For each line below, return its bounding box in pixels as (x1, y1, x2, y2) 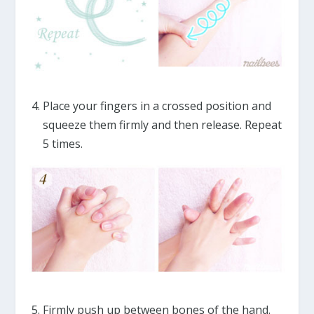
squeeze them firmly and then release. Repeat (42, 116, 282, 132)
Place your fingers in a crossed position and (42, 97, 271, 114)
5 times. (42, 135, 83, 151)
